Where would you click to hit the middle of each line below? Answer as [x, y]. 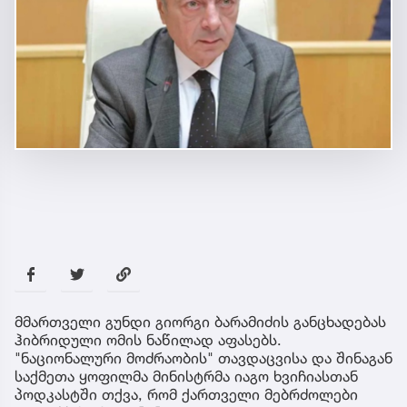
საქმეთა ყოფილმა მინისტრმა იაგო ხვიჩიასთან [186, 376]
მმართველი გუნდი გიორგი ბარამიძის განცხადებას [200, 321]
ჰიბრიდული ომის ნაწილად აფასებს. [148, 339]
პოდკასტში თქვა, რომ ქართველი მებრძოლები [186, 394]
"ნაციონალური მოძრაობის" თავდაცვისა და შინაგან [203, 357]
